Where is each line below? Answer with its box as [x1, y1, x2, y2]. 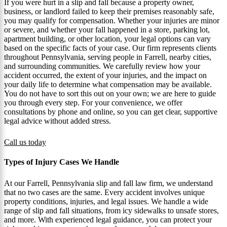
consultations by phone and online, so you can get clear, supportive [4, 107, 217, 116]
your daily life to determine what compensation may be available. [4, 80, 212, 89]
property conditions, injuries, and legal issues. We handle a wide [4, 197, 208, 206]
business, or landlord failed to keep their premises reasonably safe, [4, 7, 214, 16]
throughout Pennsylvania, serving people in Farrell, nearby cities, [4, 52, 211, 61]
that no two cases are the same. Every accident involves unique [4, 187, 205, 197]
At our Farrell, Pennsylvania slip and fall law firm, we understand [4, 178, 213, 187]
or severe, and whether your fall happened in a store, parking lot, [4, 25, 210, 34]
